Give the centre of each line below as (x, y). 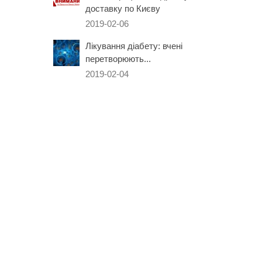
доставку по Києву (123, 8)
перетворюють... (118, 58)
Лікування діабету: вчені (134, 46)
